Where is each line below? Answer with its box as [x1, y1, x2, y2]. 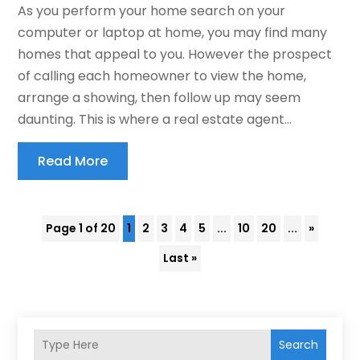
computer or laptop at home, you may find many [18, 22, 328, 42]
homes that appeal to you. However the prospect [18, 44, 333, 63]
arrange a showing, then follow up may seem [18, 88, 301, 107]
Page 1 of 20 [46, 219, 116, 236]
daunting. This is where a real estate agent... [18, 109, 292, 129]
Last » [163, 249, 197, 266]
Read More [38, 151, 108, 170]
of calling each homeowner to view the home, [18, 66, 307, 85]
